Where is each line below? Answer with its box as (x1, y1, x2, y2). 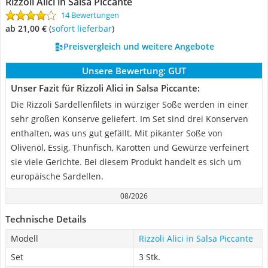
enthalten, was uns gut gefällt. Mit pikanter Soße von (11, 127, 223, 139)
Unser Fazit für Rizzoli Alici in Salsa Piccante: (11, 82, 200, 94)
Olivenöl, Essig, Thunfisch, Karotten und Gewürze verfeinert (11, 142, 249, 153)
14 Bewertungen (61, 10, 119, 20)
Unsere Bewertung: (82, 65, 166, 77)
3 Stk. (139, 251, 160, 263)
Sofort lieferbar (56, 23, 112, 34)
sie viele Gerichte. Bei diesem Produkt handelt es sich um (11, 156, 241, 167)
